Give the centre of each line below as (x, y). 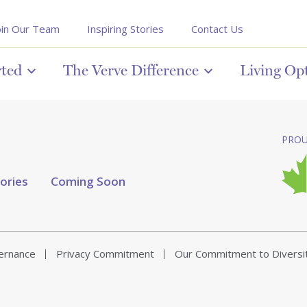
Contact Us (217, 29)
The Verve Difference (131, 70)
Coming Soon (88, 182)
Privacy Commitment (105, 254)
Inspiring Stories (125, 29)
